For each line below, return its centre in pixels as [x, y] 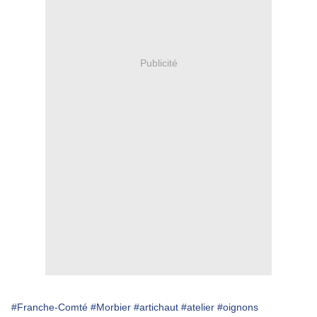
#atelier [198, 307]
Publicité [158, 63]
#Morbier [111, 307]
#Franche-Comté [50, 307]
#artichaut [156, 307]
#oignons [238, 307]
